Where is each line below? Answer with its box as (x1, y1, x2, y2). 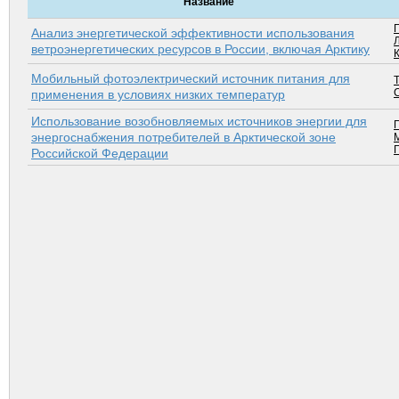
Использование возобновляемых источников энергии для (31, 114, 367, 129)
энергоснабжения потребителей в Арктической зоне (31, 130, 336, 145)
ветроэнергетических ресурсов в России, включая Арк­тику (31, 42, 370, 57)
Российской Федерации (31, 146, 168, 161)
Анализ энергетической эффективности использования (31, 26, 354, 41)
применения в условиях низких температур (31, 87, 285, 102)
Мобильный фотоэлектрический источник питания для (31, 71, 350, 86)
